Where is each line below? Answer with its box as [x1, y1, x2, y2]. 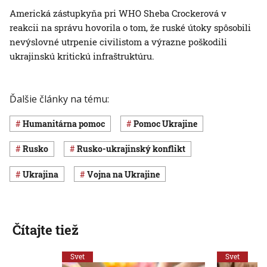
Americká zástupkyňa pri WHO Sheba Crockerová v [10, 7, 226, 20]
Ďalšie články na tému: [10, 92, 109, 106]
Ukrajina [29, 168, 58, 180]
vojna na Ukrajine [94, 168, 160, 180]
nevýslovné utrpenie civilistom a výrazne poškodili [10, 36, 227, 48]
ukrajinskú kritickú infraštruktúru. [10, 50, 154, 63]
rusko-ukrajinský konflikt [83, 143, 185, 155]
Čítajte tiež [12, 221, 79, 239]
